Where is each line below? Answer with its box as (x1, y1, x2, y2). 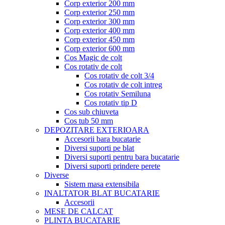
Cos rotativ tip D (84, 98, 137, 107)
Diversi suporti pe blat (64, 143, 134, 152)
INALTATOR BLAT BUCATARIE (44, 188, 160, 197)
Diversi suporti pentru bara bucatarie (64, 152, 179, 161)
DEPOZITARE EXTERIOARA (44, 125, 149, 134)
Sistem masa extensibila (64, 179, 139, 188)
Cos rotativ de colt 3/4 (84, 71, 154, 80)
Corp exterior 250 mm (64, 8, 135, 17)
